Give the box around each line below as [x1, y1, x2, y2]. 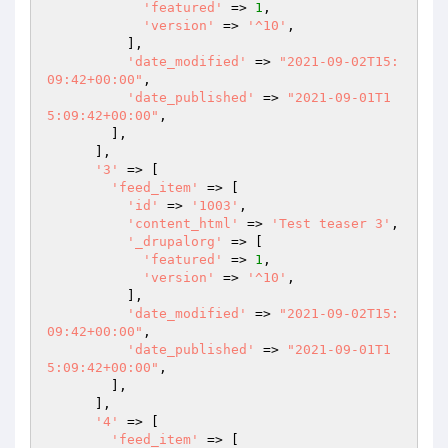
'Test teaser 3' [271, 216, 391, 231]
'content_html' [127, 216, 239, 231]
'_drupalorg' [127, 234, 223, 249]
